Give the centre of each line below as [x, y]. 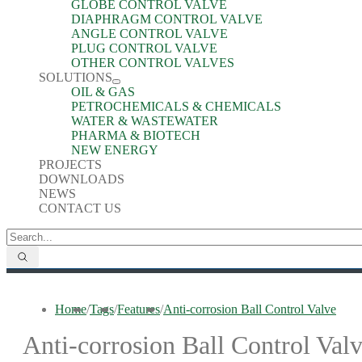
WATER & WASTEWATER [145, 121]
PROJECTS [70, 164]
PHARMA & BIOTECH [136, 135]
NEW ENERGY [115, 150]
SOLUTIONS [76, 77]
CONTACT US [80, 208]
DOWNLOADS [82, 179]
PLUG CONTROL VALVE [144, 48]
